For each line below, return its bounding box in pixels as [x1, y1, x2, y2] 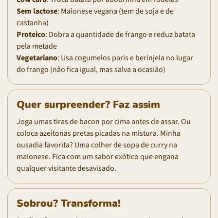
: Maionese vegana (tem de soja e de [57, 5, 174, 17]
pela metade [17, 40, 57, 52]
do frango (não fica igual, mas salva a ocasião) [17, 64, 165, 75]
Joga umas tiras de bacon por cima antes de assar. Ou [17, 116, 191, 127]
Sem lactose [17, 5, 57, 17]
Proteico [17, 29, 45, 40]
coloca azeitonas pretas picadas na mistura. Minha [17, 127, 181, 139]
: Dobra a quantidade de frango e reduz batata [45, 29, 195, 40]
